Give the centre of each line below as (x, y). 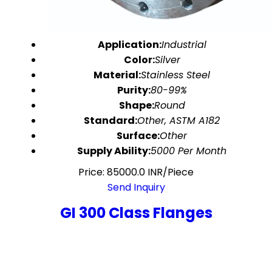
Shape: (136, 105)
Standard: (110, 121)
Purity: (134, 90)
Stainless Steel (175, 75)
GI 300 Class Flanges (136, 213)
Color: (139, 60)
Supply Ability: (114, 151)
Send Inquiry (136, 187)
